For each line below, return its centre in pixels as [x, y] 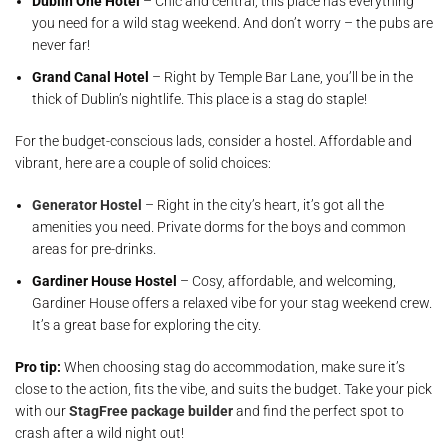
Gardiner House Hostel [104, 281]
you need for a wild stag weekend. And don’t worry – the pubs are [232, 23]
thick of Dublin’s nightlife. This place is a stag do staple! [199, 99]
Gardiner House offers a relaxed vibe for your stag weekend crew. [232, 303]
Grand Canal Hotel [90, 77]
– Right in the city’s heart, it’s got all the [263, 205]
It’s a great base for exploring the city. [146, 325]
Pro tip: [38, 367]
